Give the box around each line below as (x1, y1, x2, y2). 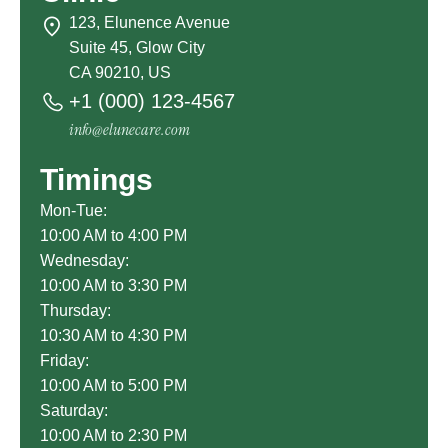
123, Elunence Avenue (69, 14, 230, 32)
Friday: (40, 352, 89, 370)
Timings (40, 163, 153, 197)
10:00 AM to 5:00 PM (40, 377, 187, 395)
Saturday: (40, 402, 108, 420)
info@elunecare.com (69, 119, 190, 141)
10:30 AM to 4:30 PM (40, 327, 187, 345)
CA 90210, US (69, 64, 171, 82)
